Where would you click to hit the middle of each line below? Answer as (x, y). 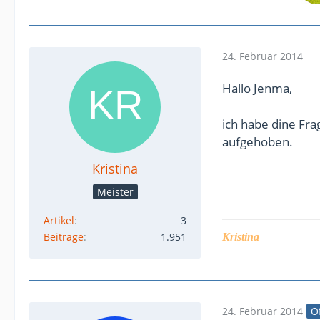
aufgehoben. (257, 142)
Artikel (59, 220)
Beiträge (64, 237)
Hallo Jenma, (257, 88)
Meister (115, 191)
